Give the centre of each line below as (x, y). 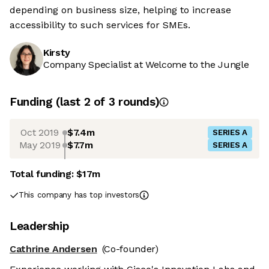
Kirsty (57, 53)
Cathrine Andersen (53, 249)
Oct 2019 (40, 132)
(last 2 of (82, 102)
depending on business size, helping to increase (120, 10)
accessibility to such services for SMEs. (100, 25)
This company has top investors (79, 195)
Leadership (40, 226)
